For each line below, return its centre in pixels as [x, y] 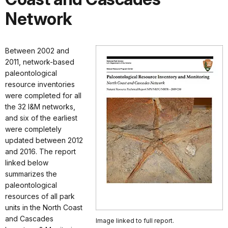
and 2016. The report [40, 151]
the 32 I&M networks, [40, 106]
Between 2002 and [37, 50]
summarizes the [31, 174]
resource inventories [40, 84]
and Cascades [29, 218]
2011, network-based [40, 62]
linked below [27, 162]
